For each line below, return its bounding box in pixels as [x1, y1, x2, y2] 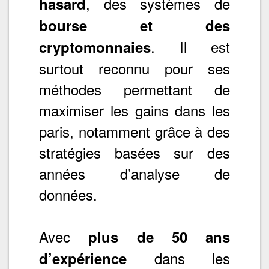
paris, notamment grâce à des [39, 120, 230, 142]
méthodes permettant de [39, 78, 230, 100]
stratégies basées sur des [39, 141, 230, 163]
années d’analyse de [39, 162, 230, 184]
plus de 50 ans [88, 226, 230, 247]
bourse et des [39, 14, 230, 35]
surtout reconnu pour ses [39, 57, 230, 79]
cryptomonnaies [39, 36, 151, 57]
